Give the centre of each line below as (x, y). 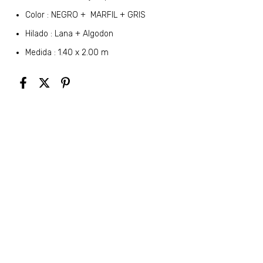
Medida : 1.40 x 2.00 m (67, 53)
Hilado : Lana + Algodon (70, 34)
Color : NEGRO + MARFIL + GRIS (86, 15)
